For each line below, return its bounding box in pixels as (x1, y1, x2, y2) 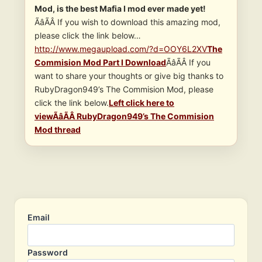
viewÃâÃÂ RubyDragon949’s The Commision (35, 111, 214, 122)
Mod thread (35, 125, 81, 135)
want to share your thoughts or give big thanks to (35, 71, 223, 81)
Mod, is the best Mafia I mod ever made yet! (35, 4, 206, 14)
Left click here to (109, 98, 174, 108)
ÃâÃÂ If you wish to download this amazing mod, (35, 17, 220, 27)
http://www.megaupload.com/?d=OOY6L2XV (35, 44, 207, 54)
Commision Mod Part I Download (35, 57, 166, 68)
